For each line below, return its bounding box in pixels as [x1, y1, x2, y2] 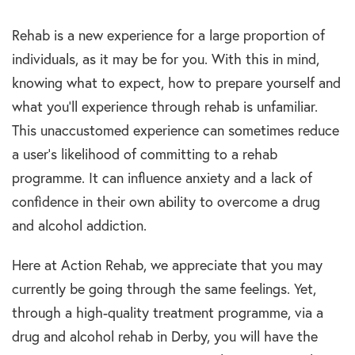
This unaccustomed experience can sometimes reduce [12, 121, 339, 140]
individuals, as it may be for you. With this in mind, [12, 50, 319, 69]
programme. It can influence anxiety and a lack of [12, 169, 312, 188]
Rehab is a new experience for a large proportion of [12, 26, 325, 45]
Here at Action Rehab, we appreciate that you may [12, 256, 323, 275]
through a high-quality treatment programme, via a [12, 303, 323, 323]
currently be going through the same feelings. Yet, [12, 280, 316, 299]
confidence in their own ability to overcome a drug [12, 193, 320, 212]
